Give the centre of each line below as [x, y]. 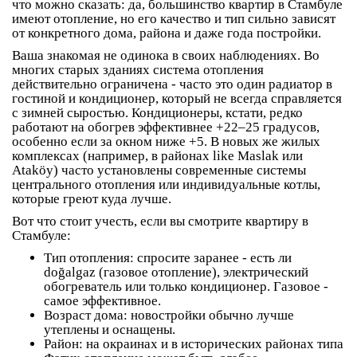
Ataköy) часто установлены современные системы [159, 171]
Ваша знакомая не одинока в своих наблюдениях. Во [166, 56]
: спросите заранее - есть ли [211, 258]
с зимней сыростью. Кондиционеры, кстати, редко [157, 113]
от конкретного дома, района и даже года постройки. [167, 33]
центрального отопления [84, 185]
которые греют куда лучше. [92, 199]
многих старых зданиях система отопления [138, 70]
